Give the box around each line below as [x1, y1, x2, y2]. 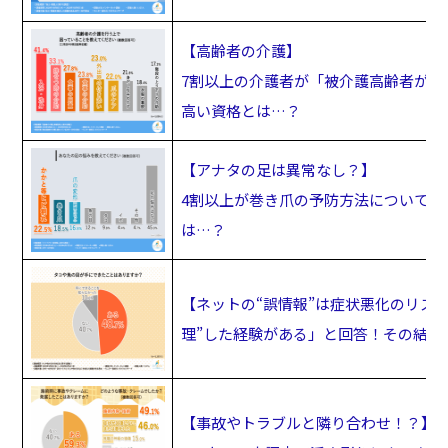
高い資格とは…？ [180, 99, 301, 121]
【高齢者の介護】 [180, 39, 301, 61]
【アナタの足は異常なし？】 [180, 158, 376, 180]
